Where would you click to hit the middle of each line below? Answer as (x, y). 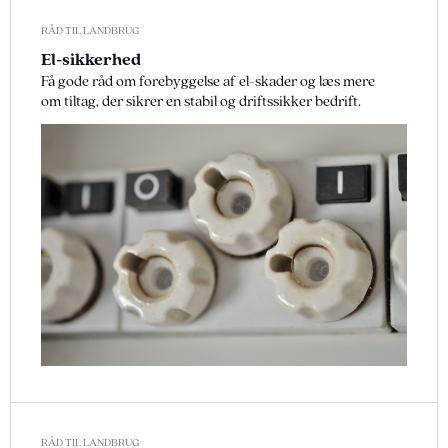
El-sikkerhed (91, 60)
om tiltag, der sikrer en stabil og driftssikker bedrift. (201, 101)
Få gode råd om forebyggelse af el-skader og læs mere (208, 81)
